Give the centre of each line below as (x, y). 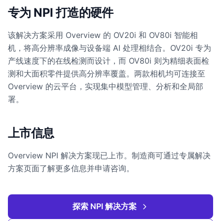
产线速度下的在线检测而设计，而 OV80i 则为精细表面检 (109, 61)
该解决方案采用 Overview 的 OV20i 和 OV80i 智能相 (103, 35)
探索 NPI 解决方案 (105, 206)
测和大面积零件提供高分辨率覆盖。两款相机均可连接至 (107, 74)
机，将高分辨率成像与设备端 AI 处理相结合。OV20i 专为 (110, 48)
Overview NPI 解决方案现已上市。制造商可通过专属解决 (109, 155)
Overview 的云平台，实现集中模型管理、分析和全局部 (106, 86)
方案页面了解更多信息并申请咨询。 (71, 168)
